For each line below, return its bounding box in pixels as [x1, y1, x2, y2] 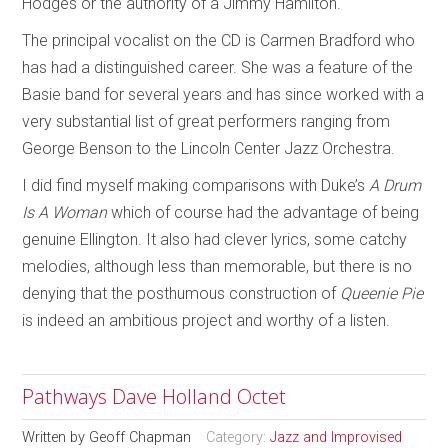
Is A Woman [22, 202, 108, 222]
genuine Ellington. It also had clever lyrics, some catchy [22, 229, 408, 249]
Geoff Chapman [89, 428, 192, 446]
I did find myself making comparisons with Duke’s [22, 175, 370, 195]
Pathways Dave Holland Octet [22, 382, 287, 410]
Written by [22, 428, 90, 446]
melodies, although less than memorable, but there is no [22, 256, 413, 276]
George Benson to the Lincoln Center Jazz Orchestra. [22, 138, 396, 158]
